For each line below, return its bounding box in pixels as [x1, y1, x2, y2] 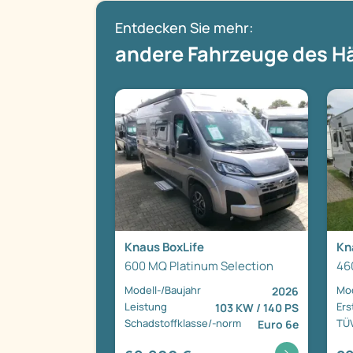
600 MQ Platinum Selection [124, 258, 273, 275]
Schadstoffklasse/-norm [124, 316, 241, 331]
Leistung [124, 299, 167, 314]
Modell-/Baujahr [124, 283, 201, 298]
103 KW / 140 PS [215, 300, 299, 316]
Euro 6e [258, 317, 299, 333]
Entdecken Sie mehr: [115, 18, 254, 38]
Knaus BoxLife [124, 239, 204, 256]
